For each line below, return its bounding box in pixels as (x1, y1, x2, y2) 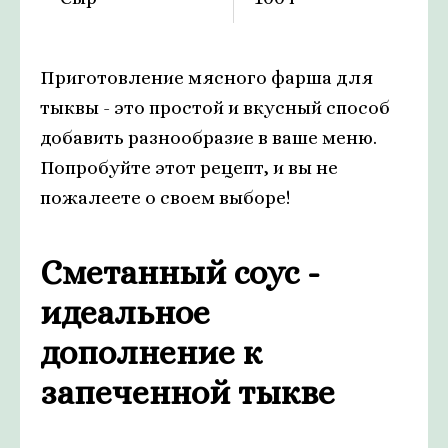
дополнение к (40, 333, 262, 372)
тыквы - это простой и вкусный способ (40, 97, 390, 118)
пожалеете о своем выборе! (40, 187, 290, 208)
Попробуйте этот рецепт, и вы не (40, 157, 338, 178)
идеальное (40, 293, 210, 332)
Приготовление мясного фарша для (40, 67, 373, 88)
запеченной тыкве (40, 373, 335, 412)
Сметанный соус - (40, 253, 320, 292)
